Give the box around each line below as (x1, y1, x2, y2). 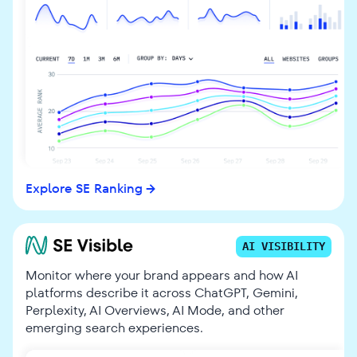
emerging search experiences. (25, 319, 203, 338)
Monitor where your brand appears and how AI (25, 266, 298, 285)
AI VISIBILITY (242, 239, 325, 254)
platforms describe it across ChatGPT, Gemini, (25, 284, 298, 303)
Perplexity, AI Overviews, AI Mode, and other (25, 301, 284, 320)
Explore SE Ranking (25, 179, 143, 198)
